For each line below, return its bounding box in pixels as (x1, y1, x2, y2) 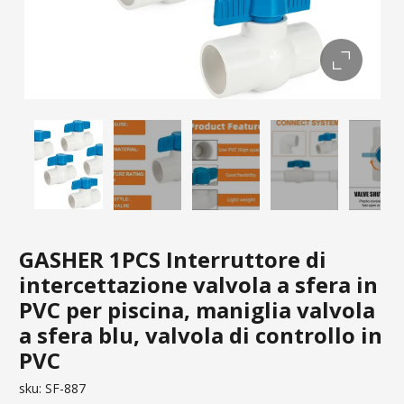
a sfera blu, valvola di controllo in (19, 319, 382, 350)
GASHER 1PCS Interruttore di (19, 243, 326, 274)
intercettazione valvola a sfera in (19, 269, 378, 299)
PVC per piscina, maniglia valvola (19, 294, 375, 325)
